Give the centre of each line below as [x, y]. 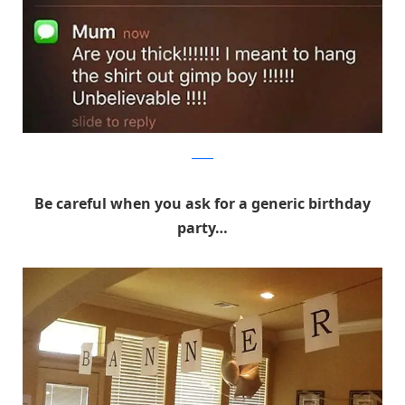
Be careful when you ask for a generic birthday [202, 204]
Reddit [202, 155]
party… [202, 228]
